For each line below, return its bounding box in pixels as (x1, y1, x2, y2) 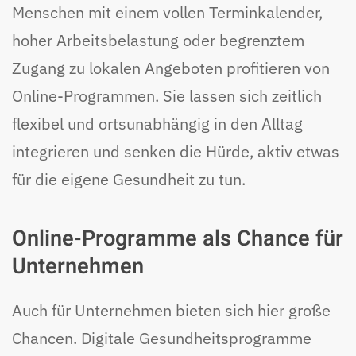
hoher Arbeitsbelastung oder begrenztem (12, 29, 304, 51)
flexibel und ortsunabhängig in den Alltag (12, 112, 303, 134)
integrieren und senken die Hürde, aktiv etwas (12, 140, 339, 162)
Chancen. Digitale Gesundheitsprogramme (12, 327, 311, 349)
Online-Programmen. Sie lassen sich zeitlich (12, 84, 322, 106)
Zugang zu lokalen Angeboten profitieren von (12, 56, 330, 79)
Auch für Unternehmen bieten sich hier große (12, 299, 331, 321)
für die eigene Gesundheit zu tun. (12, 168, 246, 190)
